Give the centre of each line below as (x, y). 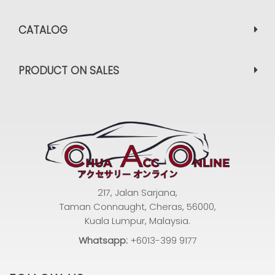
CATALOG (43, 30)
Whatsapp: (103, 241)
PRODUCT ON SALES (69, 71)
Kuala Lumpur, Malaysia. (137, 221)
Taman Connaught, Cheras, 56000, (137, 207)
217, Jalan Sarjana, (137, 193)
